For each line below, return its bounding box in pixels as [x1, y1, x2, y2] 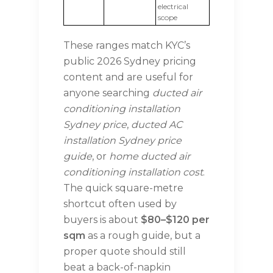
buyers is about [63, 214, 141, 226]
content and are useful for [63, 71, 193, 83]
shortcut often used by [63, 198, 177, 210]
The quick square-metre [63, 182, 183, 194]
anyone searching [63, 87, 152, 99]
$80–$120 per [141, 214, 210, 226]
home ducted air [109, 151, 190, 163]
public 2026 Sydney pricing [63, 55, 196, 68]
